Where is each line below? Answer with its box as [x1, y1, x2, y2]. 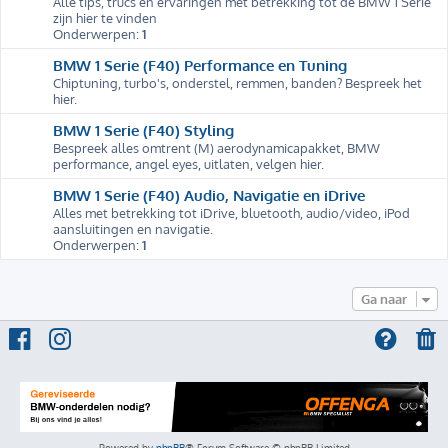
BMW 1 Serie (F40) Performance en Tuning [53, 54, 347, 75]
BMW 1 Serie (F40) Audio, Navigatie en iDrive [53, 184, 365, 205]
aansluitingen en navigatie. [53, 220, 213, 237]
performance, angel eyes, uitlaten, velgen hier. [53, 155, 324, 172]
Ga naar [361, 290, 407, 307]
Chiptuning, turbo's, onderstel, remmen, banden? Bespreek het [53, 74, 422, 91]
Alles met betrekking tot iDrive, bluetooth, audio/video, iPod [53, 204, 410, 221]
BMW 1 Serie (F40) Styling [53, 119, 234, 140]
